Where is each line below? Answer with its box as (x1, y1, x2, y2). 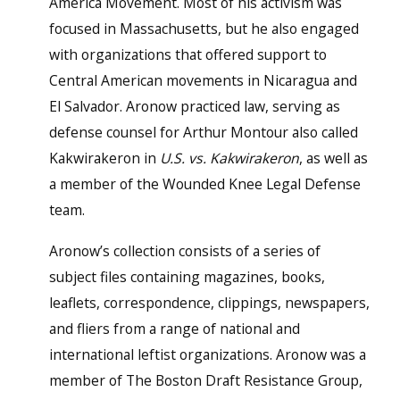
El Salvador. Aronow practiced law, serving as (48, 96, 340, 116)
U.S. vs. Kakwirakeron (159, 148, 299, 168)
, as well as (298, 148, 368, 168)
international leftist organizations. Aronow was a (48, 345, 366, 365)
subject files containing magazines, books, (48, 267, 325, 287)
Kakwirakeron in (48, 148, 160, 168)
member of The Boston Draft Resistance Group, (48, 371, 362, 391)
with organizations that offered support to (48, 45, 327, 64)
